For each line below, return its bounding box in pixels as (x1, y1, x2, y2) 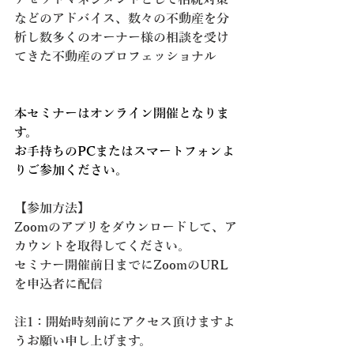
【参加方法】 (14, 201, 90, 216)
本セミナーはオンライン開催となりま (14, 106, 229, 121)
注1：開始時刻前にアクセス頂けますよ (14, 314, 235, 330)
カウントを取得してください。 (14, 239, 190, 254)
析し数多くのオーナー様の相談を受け (14, 30, 229, 45)
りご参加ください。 (14, 163, 128, 178)
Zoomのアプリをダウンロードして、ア (14, 220, 237, 235)
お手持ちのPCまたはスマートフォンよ (14, 144, 235, 159)
